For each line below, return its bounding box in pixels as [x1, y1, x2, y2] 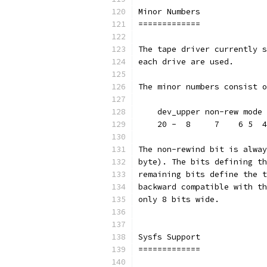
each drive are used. [138, 57, 234, 67]
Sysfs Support [138, 232, 200, 242]
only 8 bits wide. [138, 194, 219, 204]
